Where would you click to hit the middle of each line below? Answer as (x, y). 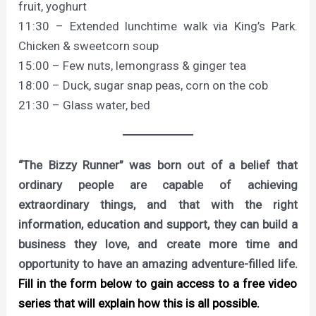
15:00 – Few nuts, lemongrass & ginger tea (133, 65)
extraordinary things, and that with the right (158, 204)
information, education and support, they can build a (158, 224)
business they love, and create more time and (158, 244)
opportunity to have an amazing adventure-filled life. (158, 263)
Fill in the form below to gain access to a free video (158, 283)
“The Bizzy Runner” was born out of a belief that (158, 165)
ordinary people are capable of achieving (158, 184)
